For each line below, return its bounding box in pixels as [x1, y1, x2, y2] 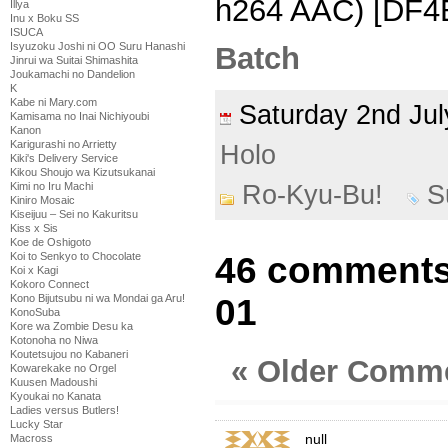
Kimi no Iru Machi [10, 180, 93, 192]
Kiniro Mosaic [10, 194, 75, 206]
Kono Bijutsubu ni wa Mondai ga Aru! [10, 292, 185, 304]
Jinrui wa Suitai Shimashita [10, 54, 138, 66]
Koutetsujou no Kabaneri [10, 348, 128, 360]
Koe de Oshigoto [10, 236, 91, 248]
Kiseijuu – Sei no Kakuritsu [10, 208, 138, 220]
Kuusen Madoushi [10, 376, 97, 388]
